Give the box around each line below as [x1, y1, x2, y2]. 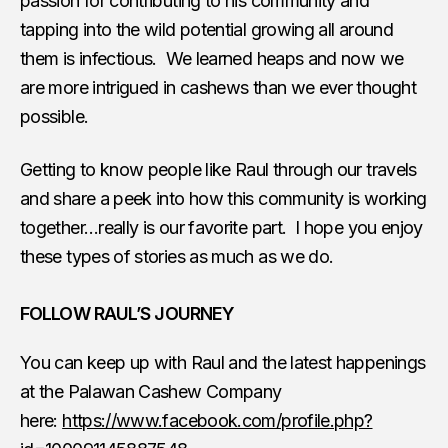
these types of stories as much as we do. [20, 245, 334, 267]
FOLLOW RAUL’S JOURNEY [20, 302, 235, 324]
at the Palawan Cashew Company [20, 380, 282, 402]
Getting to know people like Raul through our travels [20, 158, 417, 180]
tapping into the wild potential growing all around [20, 18, 393, 40]
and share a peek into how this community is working [20, 187, 427, 209]
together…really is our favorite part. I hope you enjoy [20, 216, 423, 238]
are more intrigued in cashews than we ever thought [20, 76, 416, 98]
